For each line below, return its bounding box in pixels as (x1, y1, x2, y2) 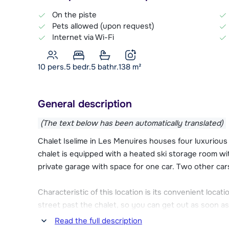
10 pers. (38, 61, 66, 72)
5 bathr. (91, 61, 119, 72)
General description (38, 97, 132, 110)
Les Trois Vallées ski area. (38, 212, 129, 223)
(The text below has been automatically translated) (40, 118, 223, 128)
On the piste (52, 9, 97, 20)
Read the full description (55, 216, 142, 226)
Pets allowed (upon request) (52, 20, 154, 31)
